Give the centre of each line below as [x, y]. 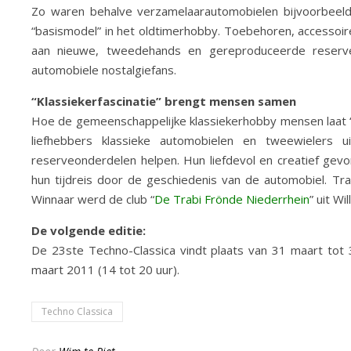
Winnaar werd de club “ [93, 199]
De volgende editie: [89, 230]
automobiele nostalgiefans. [104, 70]
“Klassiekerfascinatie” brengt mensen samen [164, 101]
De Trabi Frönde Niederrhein [232, 199]
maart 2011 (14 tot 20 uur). [105, 270]
